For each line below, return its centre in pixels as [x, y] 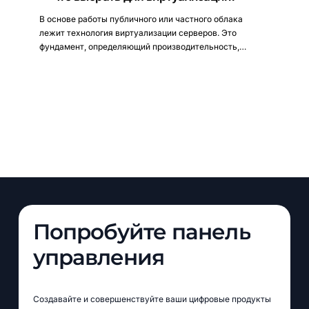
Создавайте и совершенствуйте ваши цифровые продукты [152, 299]
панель [211, 232]
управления [99, 258]
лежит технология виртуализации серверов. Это [138, 33]
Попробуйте [100, 232]
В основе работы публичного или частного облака [141, 19]
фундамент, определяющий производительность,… [142, 47]
